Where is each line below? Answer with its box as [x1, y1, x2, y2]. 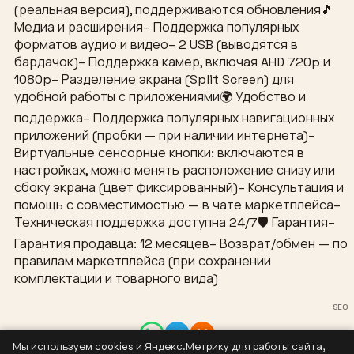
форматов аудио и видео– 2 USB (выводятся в [14, 36, 298, 54]
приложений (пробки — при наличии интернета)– [14, 127, 315, 145]
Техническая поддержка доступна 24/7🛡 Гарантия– [14, 214, 335, 232]
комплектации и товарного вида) [14, 270, 218, 288]
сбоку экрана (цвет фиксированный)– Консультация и [14, 179, 344, 197]
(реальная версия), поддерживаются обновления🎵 [14, 2, 333, 19]
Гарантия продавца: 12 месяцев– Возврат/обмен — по [14, 235, 348, 253]
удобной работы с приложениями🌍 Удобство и [14, 88, 306, 106]
